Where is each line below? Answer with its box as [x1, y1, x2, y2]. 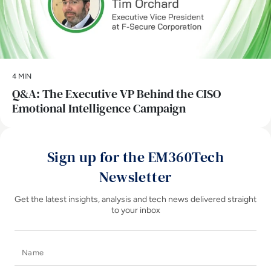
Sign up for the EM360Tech [47, 147, 224, 168]
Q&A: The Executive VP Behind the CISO [12, 85, 221, 103]
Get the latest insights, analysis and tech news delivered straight [15, 194, 256, 205]
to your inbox [111, 205, 160, 216]
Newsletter [99, 167, 172, 188]
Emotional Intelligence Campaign [12, 100, 186, 117]
